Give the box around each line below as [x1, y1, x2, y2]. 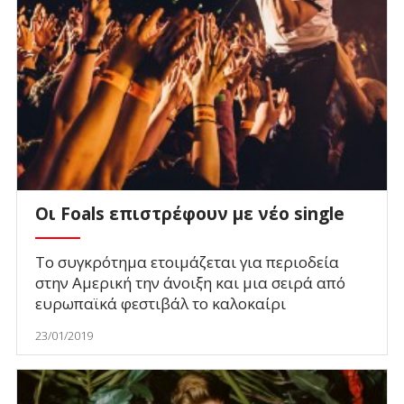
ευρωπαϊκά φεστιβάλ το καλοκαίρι [34, 293, 286, 315]
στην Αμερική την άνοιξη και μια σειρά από [34, 272, 345, 294]
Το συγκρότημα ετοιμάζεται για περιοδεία [34, 252, 339, 273]
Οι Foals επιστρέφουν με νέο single [34, 201, 344, 225]
